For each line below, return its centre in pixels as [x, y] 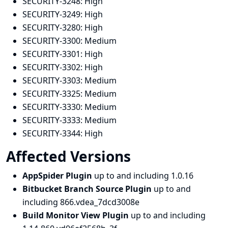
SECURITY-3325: [53, 94]
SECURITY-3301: [53, 54]
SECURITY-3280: [53, 27]
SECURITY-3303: [53, 80]
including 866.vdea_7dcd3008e [81, 202]
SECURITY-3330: [53, 107]
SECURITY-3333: [53, 120]
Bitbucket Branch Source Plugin [88, 189]
